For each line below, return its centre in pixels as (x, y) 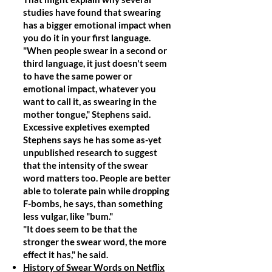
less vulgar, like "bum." (68, 216)
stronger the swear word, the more (95, 242)
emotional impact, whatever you (90, 89)
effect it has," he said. (66, 254)
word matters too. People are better (97, 178)
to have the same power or (78, 76)
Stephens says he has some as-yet (92, 140)
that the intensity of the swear (86, 165)
